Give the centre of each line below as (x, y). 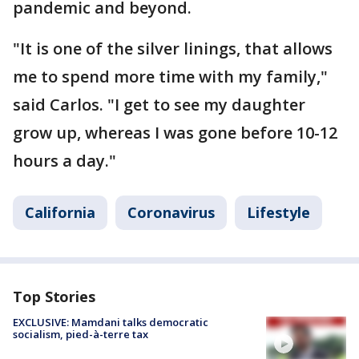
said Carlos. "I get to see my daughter (159, 105)
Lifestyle (278, 212)
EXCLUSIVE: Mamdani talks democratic (111, 322)
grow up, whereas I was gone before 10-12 (175, 133)
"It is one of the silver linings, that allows (173, 48)
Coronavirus (171, 212)
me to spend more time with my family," (170, 77)
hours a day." (65, 161)
